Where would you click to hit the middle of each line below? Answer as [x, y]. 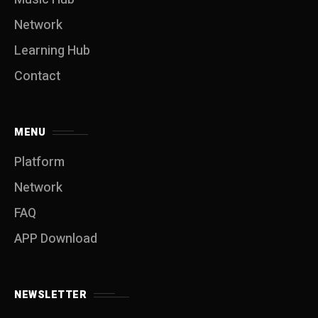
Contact [37, 76]
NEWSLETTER [50, 295]
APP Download [56, 239]
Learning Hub [52, 51]
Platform [39, 162]
